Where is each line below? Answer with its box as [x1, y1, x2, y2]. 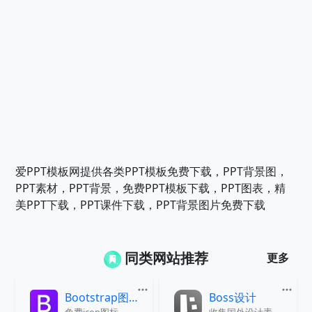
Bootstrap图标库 [129, 290, 139, 306]
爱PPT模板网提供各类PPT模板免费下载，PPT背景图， [15, 164, 288, 180]
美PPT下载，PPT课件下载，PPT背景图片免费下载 [15, 197, 266, 213]
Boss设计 [209, 290, 256, 306]
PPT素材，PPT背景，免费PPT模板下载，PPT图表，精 [15, 180, 286, 196]
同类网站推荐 [125, 249, 208, 268]
